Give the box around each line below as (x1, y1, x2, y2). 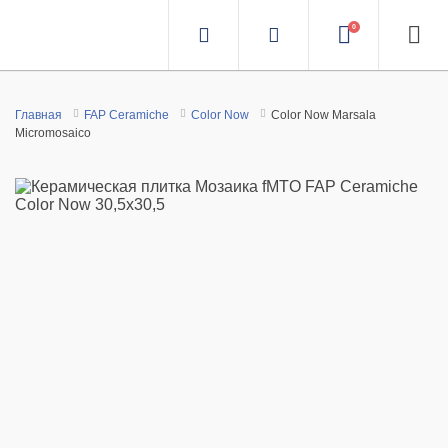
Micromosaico (15, 126, 91, 140)
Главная (15, 108, 62, 122)
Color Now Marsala (271, 108, 376, 122)
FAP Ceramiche (84, 108, 169, 122)
